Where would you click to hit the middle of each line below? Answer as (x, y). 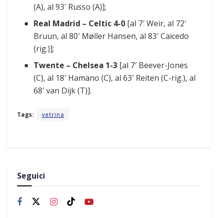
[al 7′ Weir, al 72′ (156, 24)
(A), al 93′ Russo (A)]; (70, 7)
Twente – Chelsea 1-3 (76, 65)
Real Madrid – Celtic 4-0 (80, 24)
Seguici (31, 176)
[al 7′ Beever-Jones (153, 65)
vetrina (53, 115)
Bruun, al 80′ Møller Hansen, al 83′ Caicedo (111, 36)
